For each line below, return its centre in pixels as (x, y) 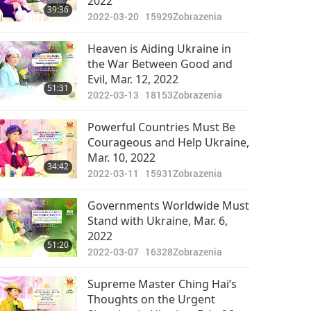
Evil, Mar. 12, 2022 (133, 79)
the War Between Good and (160, 64)
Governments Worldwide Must (168, 205)
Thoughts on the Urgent (151, 299)
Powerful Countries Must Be (161, 127)
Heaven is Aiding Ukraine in (159, 49)
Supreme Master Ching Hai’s (162, 284)
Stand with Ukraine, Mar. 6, (157, 221)
